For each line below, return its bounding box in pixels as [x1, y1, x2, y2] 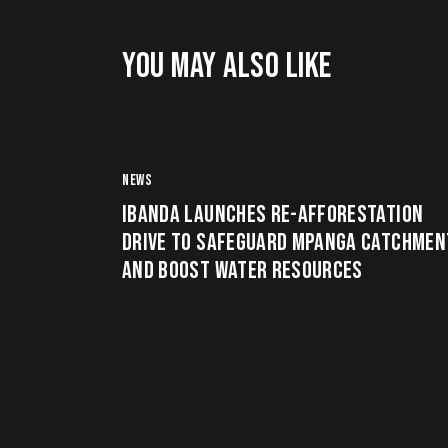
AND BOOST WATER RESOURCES [122, 256, 363, 286]
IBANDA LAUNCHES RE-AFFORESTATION [122, 200, 424, 230]
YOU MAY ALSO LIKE [122, 45, 332, 89]
